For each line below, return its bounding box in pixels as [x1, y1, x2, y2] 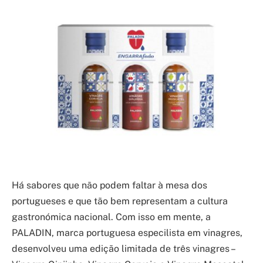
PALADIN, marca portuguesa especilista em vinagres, [12, 227, 242, 238]
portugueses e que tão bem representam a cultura [12, 195, 228, 207]
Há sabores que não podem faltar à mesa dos [12, 179, 207, 191]
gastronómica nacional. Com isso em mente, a [12, 211, 211, 222]
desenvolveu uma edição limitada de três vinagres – [12, 242, 234, 254]
